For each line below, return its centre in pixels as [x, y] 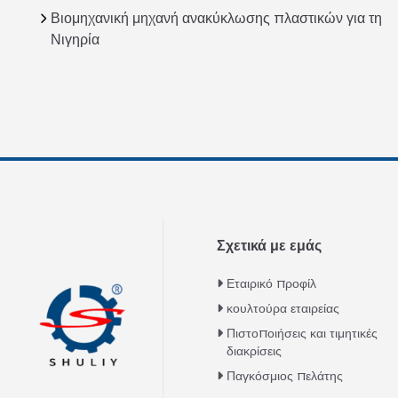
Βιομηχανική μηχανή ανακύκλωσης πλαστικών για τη [216, 18]
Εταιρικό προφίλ [272, 283]
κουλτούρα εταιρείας [283, 308]
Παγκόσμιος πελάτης [285, 375]
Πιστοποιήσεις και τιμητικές [302, 333]
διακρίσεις [255, 350]
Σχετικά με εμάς [270, 245]
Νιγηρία [75, 39]
